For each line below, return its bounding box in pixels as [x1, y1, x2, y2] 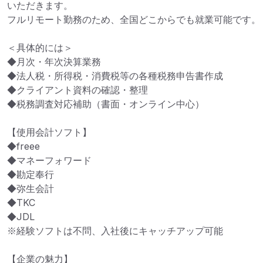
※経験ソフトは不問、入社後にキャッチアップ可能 [7, 225, 223, 237]
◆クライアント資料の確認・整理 [7, 84, 148, 96]
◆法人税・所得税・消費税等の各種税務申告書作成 [7, 70, 223, 82]
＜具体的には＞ [7, 42, 73, 53]
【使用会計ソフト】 [7, 126, 92, 138]
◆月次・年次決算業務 [7, 56, 101, 68]
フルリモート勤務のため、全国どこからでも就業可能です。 [7, 14, 261, 25]
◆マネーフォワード [7, 154, 92, 166]
